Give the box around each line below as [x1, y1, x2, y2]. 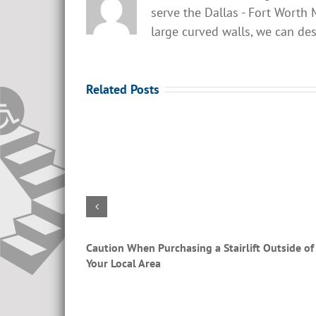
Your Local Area [85, 255, 161, 270]
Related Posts [86, 80, 159, 97]
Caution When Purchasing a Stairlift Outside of [85, 240, 314, 255]
